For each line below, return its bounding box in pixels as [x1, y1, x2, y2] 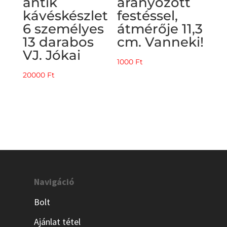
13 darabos [22, 34, 94, 51]
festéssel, [117, 8, 178, 24]
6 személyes [22, 21, 104, 37]
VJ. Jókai [22, 47, 81, 64]
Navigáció [34, 176, 74, 188]
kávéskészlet [22, 8, 108, 24]
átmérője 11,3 [117, 21, 203, 37]
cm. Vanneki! [117, 34, 204, 51]
